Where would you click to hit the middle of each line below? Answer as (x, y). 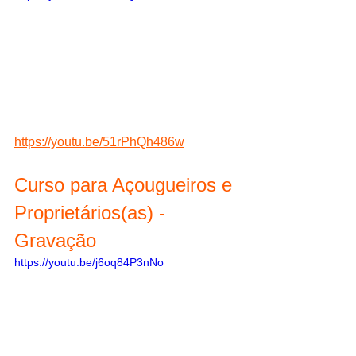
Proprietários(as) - (93, 212)
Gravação (55, 240)
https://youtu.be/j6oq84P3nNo (89, 262)
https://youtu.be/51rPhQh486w (99, 141)
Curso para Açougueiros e (126, 184)
